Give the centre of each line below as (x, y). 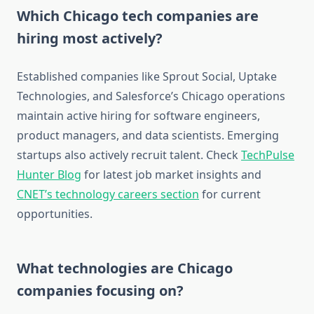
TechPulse (268, 155)
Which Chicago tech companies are (138, 16)
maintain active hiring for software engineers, (138, 116)
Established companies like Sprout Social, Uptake (147, 77)
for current (230, 194)
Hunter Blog (49, 175)
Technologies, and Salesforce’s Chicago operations (151, 96)
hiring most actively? (90, 39)
